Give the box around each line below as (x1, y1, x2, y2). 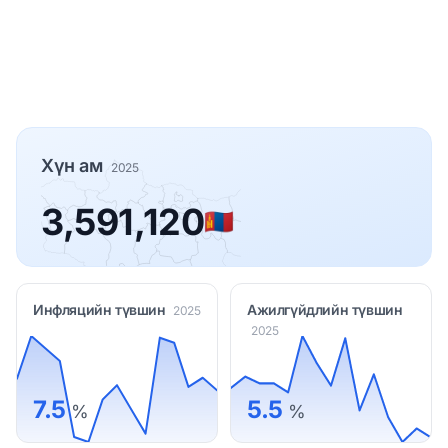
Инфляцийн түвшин (33, 300, 170, 318)
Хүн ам (41, 154, 108, 176)
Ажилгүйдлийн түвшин (247, 300, 403, 318)
